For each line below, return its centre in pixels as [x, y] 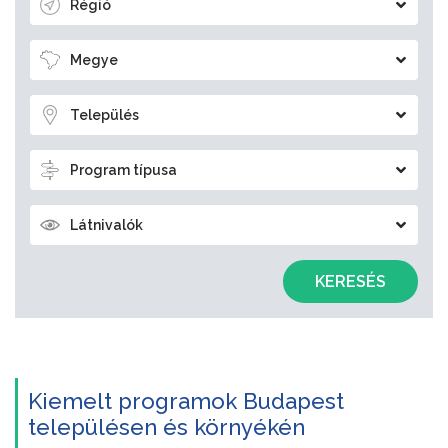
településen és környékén [166, 427]
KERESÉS [350, 282]
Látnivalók [106, 225]
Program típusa [123, 170]
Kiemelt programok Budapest [186, 401]
